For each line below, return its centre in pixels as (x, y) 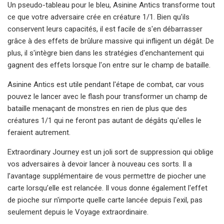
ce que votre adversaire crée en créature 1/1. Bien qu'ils (98, 17)
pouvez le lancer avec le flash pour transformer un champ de (107, 96)
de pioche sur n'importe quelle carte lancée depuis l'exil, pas (105, 200)
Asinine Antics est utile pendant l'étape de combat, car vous (106, 84)
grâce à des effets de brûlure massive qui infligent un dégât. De (111, 41)
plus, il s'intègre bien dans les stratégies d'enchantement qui (106, 53)
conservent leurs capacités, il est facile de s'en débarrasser (105, 29)
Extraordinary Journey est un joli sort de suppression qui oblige (110, 152)
